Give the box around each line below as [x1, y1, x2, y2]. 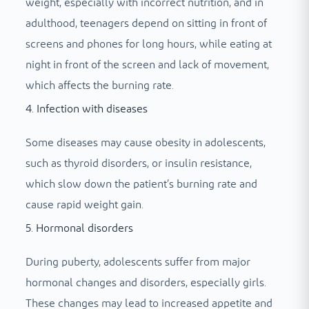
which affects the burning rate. [25, 80, 174, 92]
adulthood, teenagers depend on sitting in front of [25, 18, 267, 30]
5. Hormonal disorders [25, 222, 133, 234]
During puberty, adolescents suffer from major [25, 256, 250, 268]
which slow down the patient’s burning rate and [25, 178, 257, 190]
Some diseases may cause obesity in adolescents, [25, 137, 266, 148]
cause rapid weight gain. [25, 199, 143, 210]
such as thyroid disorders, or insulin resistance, [25, 157, 252, 169]
